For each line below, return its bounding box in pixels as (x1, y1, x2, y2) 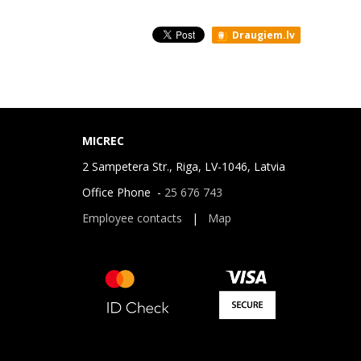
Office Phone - (82, 185, 164, 200)
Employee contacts (82, 210, 182, 226)
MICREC (82, 133, 124, 148)
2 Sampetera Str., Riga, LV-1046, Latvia (82, 159, 285, 174)
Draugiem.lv (230, 28, 295, 42)
